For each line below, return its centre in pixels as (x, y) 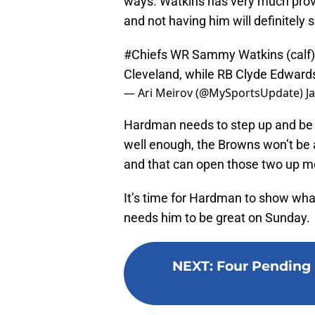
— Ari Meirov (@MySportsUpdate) (215, 93)
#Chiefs (146, 55)
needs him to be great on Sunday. (217, 218)
